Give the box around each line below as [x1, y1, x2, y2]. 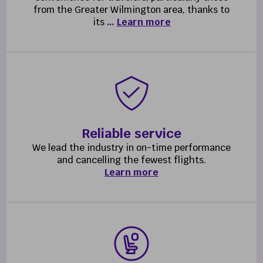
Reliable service [82, 124, 181, 141]
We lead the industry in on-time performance [32, 141, 231, 154]
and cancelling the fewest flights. [57, 153, 206, 166]
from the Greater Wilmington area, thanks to [33, 3, 230, 16]
